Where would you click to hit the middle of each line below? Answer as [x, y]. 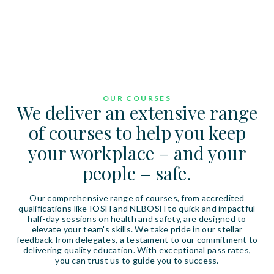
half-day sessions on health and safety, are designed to [137, 219]
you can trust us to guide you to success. [137, 260]
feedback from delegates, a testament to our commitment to [137, 239]
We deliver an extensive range [137, 113]
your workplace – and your [137, 153]
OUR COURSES [137, 98]
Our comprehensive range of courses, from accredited [137, 198]
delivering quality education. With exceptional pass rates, [137, 250]
